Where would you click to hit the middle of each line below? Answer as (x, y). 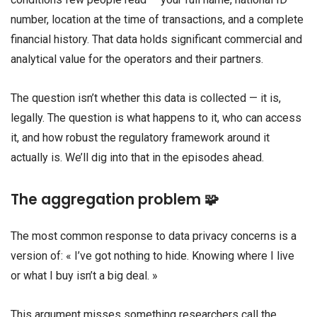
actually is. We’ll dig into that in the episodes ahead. (137, 158)
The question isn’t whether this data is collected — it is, (146, 98)
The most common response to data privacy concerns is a (154, 236)
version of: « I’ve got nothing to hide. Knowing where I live (152, 255)
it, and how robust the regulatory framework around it (140, 138)
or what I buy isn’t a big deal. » (84, 275)
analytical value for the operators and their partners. (137, 59)
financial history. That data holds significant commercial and (156, 40)
